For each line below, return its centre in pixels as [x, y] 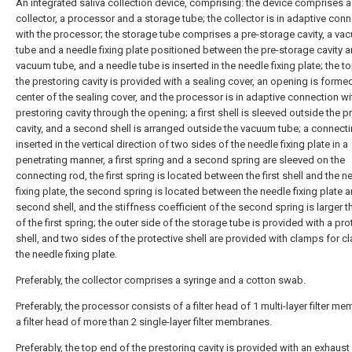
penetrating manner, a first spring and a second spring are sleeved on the [180, 160]
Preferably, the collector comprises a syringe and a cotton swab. [161, 280]
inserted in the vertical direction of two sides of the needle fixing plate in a [182, 144]
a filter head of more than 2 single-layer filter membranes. [144, 322]
